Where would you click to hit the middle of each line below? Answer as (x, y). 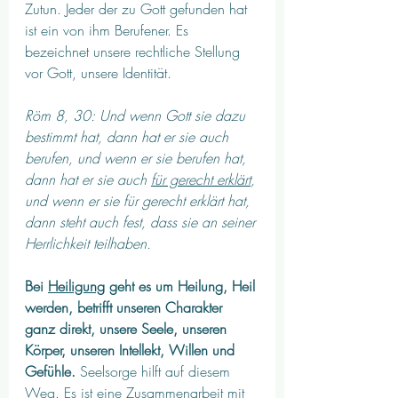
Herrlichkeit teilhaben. (88, 244)
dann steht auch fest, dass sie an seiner (142, 223)
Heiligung (76, 287)
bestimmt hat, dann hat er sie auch (129, 137)
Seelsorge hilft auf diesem (155, 372)
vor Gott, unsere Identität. (98, 73)
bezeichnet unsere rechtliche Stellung (135, 52)
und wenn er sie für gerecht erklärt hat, (139, 201)
